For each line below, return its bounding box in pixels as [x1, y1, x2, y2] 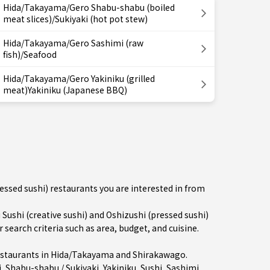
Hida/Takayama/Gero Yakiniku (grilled [3, 72, 155, 84]
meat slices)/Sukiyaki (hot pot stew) [3, 13, 148, 25]
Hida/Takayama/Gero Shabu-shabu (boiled [3, 1, 175, 13]
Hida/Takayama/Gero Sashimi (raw [3, 37, 143, 49]
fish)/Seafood [3, 48, 57, 60]
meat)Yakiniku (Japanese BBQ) [3, 84, 127, 96]
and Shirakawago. [114, 248, 187, 260]
